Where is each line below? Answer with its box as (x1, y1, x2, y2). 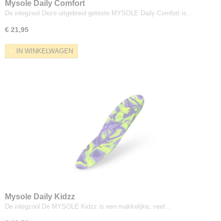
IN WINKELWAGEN (16, 47, 73, 55)
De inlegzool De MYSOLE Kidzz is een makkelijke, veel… (5, 203, 171, 211)
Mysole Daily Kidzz (5, 192, 75, 201)
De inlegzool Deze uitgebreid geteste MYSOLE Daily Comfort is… (5, 9, 193, 17)
